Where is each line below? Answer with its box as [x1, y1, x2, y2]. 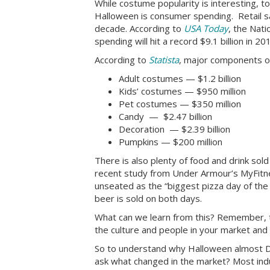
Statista [149, 53, 179, 66]
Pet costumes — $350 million [119, 97, 241, 110]
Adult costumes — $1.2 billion [119, 72, 241, 84]
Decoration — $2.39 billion [119, 122, 230, 135]
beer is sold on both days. [95, 192, 202, 204]
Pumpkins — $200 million [119, 135, 222, 148]
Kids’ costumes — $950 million [119, 84, 246, 97]
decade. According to [95, 22, 184, 34]
